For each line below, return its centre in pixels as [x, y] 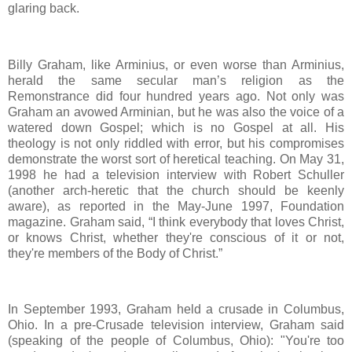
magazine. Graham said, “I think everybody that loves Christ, [176, 222]
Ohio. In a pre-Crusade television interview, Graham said [176, 325]
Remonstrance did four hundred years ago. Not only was [176, 96]
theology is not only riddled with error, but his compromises [176, 143]
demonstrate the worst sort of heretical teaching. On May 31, [176, 159]
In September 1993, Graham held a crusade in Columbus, [176, 310]
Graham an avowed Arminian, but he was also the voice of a [176, 112]
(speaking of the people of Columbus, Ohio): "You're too [176, 341]
